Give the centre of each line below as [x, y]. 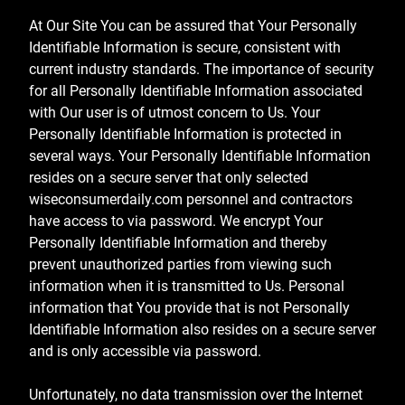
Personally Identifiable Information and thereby [178, 242]
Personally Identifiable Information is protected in [185, 134]
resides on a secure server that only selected [169, 177]
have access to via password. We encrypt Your [176, 221]
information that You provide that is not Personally [189, 307]
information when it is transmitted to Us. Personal [187, 286]
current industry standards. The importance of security [202, 69]
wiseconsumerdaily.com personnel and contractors [191, 199]
